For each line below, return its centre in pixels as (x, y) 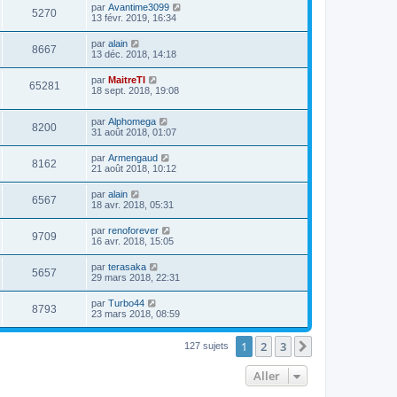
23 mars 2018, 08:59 (136, 313)
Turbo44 (126, 303)
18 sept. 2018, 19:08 (135, 91)
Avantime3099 (139, 8)
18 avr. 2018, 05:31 (132, 204)
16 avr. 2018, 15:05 (132, 241)
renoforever (133, 230)
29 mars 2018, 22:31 (136, 277)
